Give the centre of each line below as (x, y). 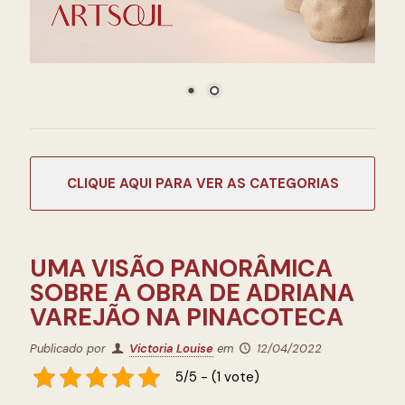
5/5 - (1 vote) (217, 377)
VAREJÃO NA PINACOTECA (187, 317)
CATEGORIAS (294, 184)
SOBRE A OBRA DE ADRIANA (192, 292)
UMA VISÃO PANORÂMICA (181, 268)
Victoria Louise (172, 348)
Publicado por (70, 348)
